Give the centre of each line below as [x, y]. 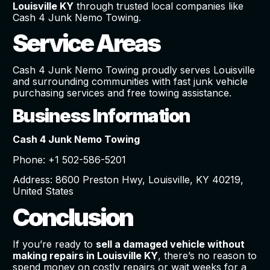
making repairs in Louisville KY [85, 255]
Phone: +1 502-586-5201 [69, 159]
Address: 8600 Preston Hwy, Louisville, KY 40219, [128, 180]
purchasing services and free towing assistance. [122, 93]
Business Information [101, 116]
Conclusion [72, 217]
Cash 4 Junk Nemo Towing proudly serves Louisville [133, 70]
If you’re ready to [54, 244]
